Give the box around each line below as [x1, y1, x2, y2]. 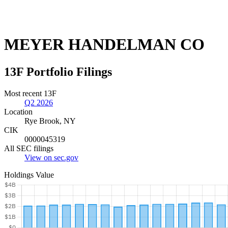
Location [4, 107, 33, 116]
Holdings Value [4, 170, 54, 179]
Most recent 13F [4, 89, 56, 98]
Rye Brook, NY [24, 116, 76, 125]
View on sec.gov [24, 153, 78, 162]
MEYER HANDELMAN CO [4, 35, 205, 54]
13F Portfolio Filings [4, 65, 112, 78]
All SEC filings [4, 144, 53, 153]
